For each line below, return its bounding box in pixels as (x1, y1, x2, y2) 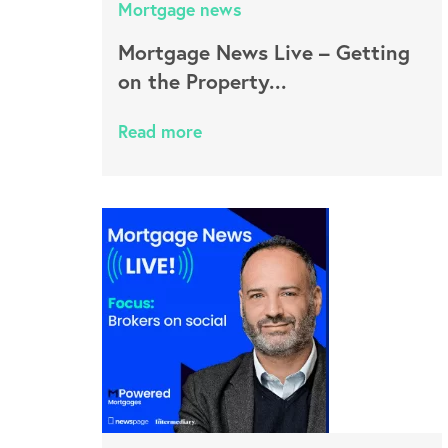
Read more (118, 120, 202, 143)
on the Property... (118, 67, 287, 95)
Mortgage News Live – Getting (118, 38, 410, 66)
